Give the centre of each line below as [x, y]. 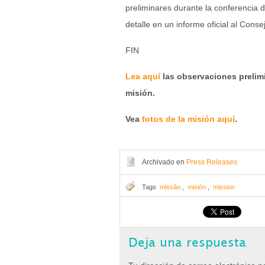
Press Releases [212, 162]
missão [170, 187]
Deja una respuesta [187, 243]
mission [224, 187]
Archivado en [164, 162]
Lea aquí [143, 76]
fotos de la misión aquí [188, 119]
